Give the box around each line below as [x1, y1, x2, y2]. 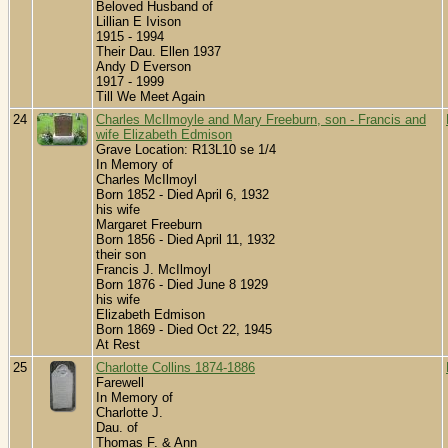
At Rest [96, 337, 140, 353]
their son [96, 247, 146, 263]
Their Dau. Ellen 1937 [96, 44, 221, 60]
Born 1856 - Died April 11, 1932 [96, 232, 275, 248]
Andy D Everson [96, 59, 191, 75]
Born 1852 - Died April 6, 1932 [96, 187, 269, 203]
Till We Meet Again [96, 89, 205, 105]
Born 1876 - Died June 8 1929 [96, 277, 268, 293]
